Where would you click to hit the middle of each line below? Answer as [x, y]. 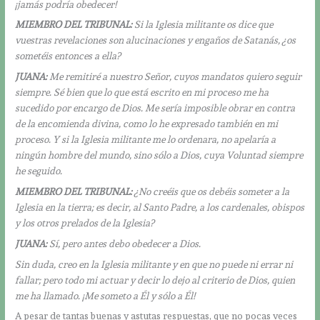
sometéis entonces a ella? [68, 56]
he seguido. [39, 171]
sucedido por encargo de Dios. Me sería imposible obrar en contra [155, 108]
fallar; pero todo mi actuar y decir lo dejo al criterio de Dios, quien [155, 280]
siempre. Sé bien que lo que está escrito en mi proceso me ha [142, 92]
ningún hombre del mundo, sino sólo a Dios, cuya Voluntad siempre [159, 155]
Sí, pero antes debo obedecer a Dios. [124, 243]
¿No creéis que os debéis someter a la [212, 191]
